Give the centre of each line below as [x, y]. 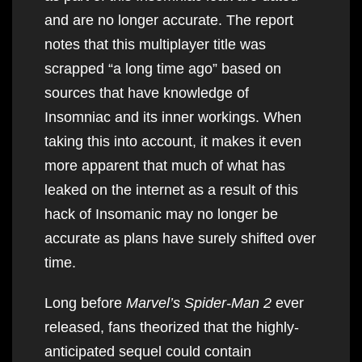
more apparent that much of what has [165, 165]
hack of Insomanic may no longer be [161, 214]
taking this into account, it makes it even [173, 141]
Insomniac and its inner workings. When [173, 117]
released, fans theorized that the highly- [172, 327]
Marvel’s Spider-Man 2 [201, 303]
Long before [85, 303]
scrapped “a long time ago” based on [163, 68]
